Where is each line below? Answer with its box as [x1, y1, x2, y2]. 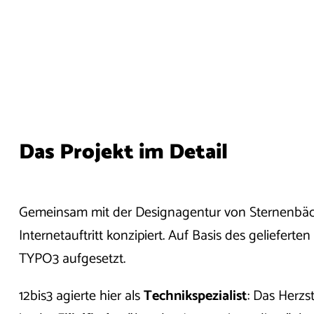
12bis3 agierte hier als [18, 284, 144, 308]
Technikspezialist [143, 284, 247, 308]
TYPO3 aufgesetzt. [18, 247, 129, 271]
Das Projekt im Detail [18, 135, 228, 170]
